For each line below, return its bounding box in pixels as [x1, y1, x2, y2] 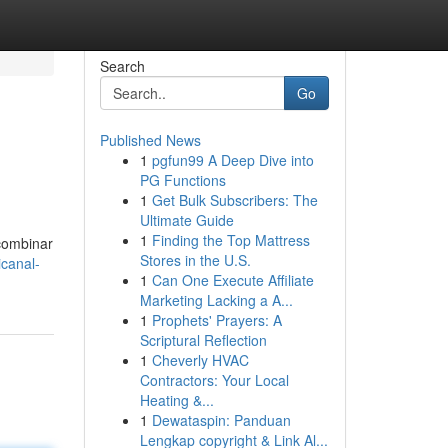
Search [99, 56, 145, 76]
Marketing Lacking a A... [139, 290, 293, 310]
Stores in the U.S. [139, 250, 251, 270]
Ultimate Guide [139, 210, 234, 230]
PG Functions [139, 170, 226, 190]
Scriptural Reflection [139, 330, 267, 350]
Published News [99, 130, 201, 150]
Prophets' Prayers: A [151, 310, 282, 330]
